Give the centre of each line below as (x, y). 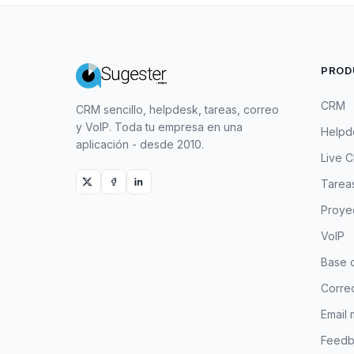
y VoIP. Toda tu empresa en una (159, 127)
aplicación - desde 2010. (140, 144)
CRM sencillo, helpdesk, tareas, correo (177, 109)
